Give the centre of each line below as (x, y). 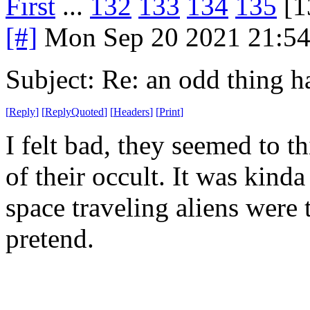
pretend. (50, 238)
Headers (131, 111)
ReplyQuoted (74, 111)
